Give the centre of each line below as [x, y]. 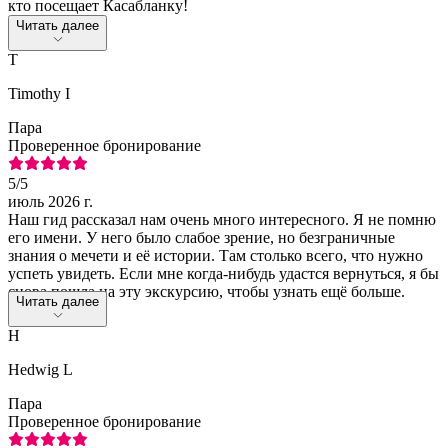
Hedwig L [40, 369]
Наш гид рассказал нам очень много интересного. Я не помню [222, 219]
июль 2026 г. [50, 201]
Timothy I [39, 93]
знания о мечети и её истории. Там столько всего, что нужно [215, 255]
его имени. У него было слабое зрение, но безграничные [201, 237]
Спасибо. [39, 309]
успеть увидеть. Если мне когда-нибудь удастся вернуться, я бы [223, 273]
